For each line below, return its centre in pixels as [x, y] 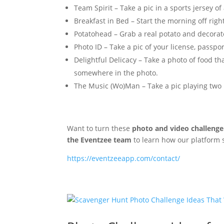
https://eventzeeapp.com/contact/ [124, 158]
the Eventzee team [99, 140]
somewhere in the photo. [116, 73]
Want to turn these [100, 128]
